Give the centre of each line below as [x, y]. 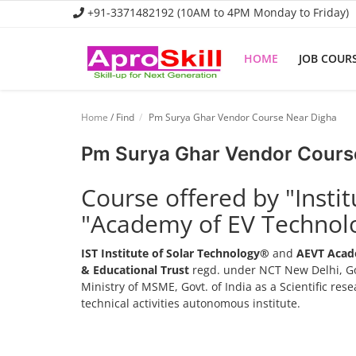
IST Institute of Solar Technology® [175, 253]
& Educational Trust [135, 270]
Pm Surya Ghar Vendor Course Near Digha [242, 117]
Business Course [61, 163]
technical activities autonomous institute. [191, 303]
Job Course [45, 128]
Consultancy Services [73, 197]
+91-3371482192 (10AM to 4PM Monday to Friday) [217, 12]
